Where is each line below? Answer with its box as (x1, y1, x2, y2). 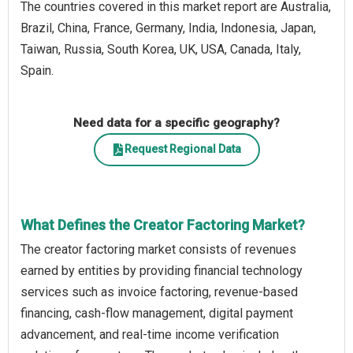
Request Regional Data (124, 143, 241, 156)
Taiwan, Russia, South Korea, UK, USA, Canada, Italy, (20, 41, 301, 57)
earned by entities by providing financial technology (20, 262, 303, 278)
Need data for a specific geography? (73, 115, 280, 130)
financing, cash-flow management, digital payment (20, 305, 293, 321)
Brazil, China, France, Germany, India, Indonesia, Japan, (20, 20, 316, 35)
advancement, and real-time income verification (20, 326, 279, 342)
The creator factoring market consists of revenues (20, 241, 296, 257)
